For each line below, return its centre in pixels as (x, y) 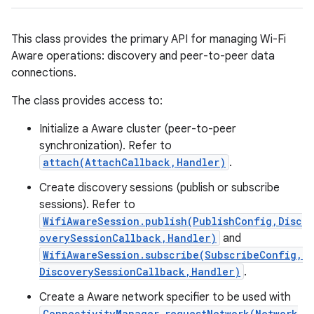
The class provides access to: (87, 101)
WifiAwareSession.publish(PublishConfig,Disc (172, 221)
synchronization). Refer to (105, 146)
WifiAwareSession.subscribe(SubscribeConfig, (173, 255)
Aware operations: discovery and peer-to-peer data (143, 56)
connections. (44, 73)
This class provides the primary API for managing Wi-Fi (149, 39)
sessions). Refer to (87, 205)
